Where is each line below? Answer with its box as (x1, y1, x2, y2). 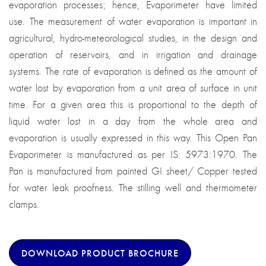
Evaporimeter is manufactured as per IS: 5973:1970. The (9, 148, 257, 161)
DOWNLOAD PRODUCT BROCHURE (21, 246, 179, 259)
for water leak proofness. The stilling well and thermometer (9, 181, 257, 195)
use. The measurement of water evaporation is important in (9, 15, 257, 28)
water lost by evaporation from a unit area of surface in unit (9, 81, 257, 95)
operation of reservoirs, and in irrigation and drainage (9, 48, 257, 62)
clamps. (9, 198, 39, 211)
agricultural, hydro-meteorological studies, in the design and (9, 31, 257, 45)
